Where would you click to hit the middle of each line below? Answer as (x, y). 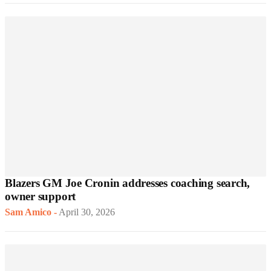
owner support (41, 197)
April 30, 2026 (87, 212)
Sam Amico (28, 212)
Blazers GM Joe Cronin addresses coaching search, (128, 183)
